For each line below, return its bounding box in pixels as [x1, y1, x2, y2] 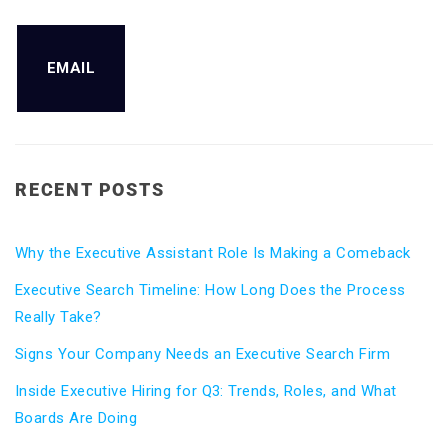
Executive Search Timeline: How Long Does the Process [15, 281, 406, 299]
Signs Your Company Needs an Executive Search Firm [15, 345, 391, 363]
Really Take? [15, 308, 102, 326]
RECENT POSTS [15, 179, 165, 200]
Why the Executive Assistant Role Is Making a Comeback [15, 244, 411, 262]
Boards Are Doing [15, 409, 138, 427]
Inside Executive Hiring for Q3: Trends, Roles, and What [15, 382, 397, 400]
